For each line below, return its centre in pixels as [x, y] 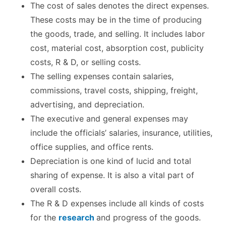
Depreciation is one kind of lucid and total [111, 161]
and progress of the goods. [151, 218]
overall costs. [56, 189]
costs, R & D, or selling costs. [86, 62]
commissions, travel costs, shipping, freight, [114, 91]
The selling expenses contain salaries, [102, 76]
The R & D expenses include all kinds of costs [117, 204]
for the [44, 218]
